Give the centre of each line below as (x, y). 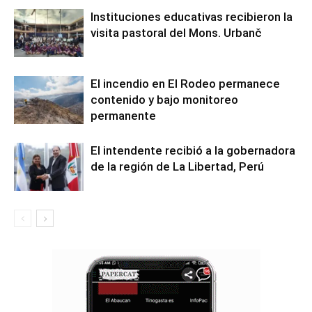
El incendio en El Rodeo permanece (185, 84)
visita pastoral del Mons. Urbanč (176, 33)
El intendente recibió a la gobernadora (193, 150)
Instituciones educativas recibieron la (192, 17)
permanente (123, 116)
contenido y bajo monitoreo (164, 100)
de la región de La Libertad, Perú (177, 166)
